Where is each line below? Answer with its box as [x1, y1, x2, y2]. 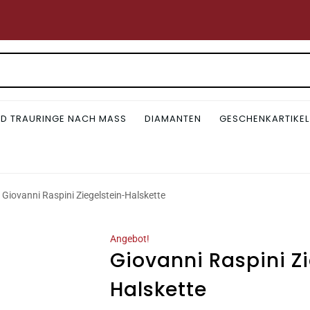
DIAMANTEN [145, 112, 201, 125]
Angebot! [109, 233, 149, 244]
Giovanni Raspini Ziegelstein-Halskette [2, 190, 166, 201]
